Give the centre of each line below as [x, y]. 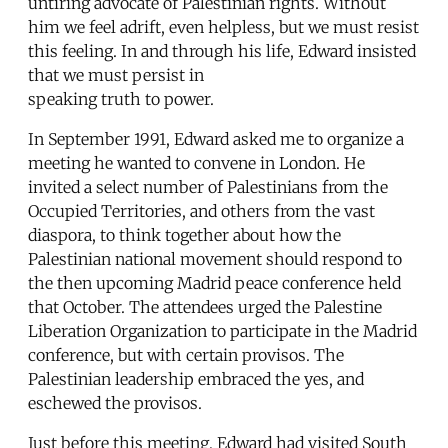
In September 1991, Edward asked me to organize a [216, 138]
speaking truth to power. [121, 98]
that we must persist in [116, 74]
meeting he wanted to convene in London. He [196, 162]
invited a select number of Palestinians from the [208, 186]
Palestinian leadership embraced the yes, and [196, 378]
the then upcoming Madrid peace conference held [214, 282]
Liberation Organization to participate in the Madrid [222, 330]
